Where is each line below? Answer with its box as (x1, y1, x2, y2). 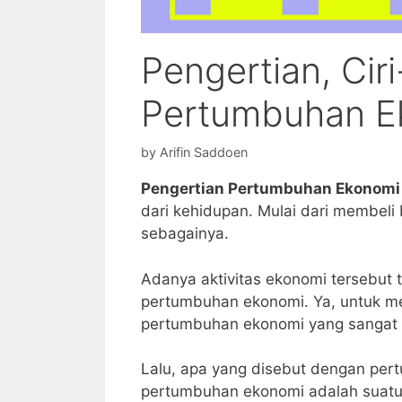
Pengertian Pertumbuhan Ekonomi (141, 179, 400, 198)
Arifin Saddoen (160, 144, 248, 160)
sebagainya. (141, 224, 229, 243)
